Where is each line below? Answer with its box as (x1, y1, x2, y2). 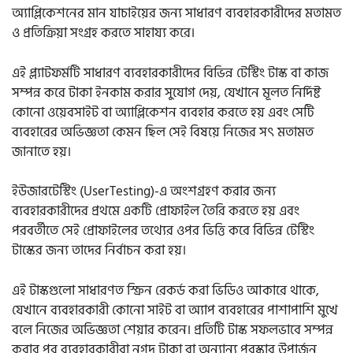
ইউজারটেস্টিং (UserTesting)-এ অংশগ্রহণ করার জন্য (12, 180, 276, 203)
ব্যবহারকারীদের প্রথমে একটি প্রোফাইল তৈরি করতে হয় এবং (12, 200, 299, 223)
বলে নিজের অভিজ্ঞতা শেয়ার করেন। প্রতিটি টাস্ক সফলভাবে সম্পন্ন (12, 318, 333, 341)
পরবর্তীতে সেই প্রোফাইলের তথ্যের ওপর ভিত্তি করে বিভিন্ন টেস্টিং (12, 220, 314, 243)
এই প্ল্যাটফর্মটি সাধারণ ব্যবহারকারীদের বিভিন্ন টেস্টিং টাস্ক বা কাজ (12, 61, 329, 84)
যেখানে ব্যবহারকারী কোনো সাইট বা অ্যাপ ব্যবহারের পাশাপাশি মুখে (12, 299, 338, 321)
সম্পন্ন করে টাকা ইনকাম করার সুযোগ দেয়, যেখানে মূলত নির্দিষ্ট (12, 81, 321, 104)
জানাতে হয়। (12, 140, 71, 163)
